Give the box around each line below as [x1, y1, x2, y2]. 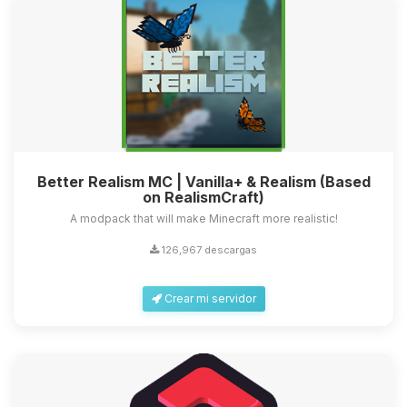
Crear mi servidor [161, 292, 256, 306]
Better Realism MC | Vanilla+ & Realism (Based [36, 173, 371, 192]
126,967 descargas [159, 243, 257, 257]
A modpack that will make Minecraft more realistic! [69, 212, 338, 226]
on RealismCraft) [143, 188, 264, 207]
